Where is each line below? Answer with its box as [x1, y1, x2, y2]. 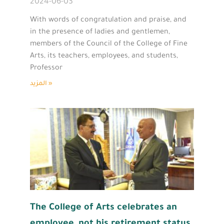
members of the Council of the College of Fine [30, 40, 187, 48]
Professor [30, 64, 62, 72]
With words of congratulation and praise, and [30, 16, 186, 24]
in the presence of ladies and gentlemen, [30, 28, 170, 36]
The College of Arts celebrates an [30, 202, 177, 213]
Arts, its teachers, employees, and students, [30, 52, 178, 60]
